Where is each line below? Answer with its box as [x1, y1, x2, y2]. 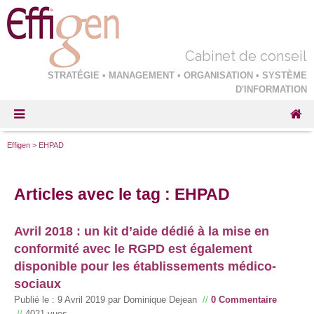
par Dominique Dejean [105, 294, 200, 305]
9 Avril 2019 [57, 294, 105, 305]
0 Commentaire [211, 294, 277, 305]
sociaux [14, 276, 61, 291]
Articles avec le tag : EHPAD [14, 185, 230, 204]
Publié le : [14, 294, 57, 305]
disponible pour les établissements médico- [14, 259, 276, 273]
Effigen [7, 141, 30, 149]
